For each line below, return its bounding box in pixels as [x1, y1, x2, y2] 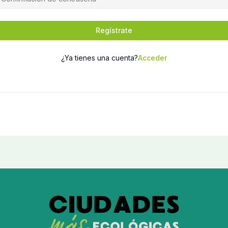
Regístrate [96, 25, 132, 35]
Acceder [138, 53, 167, 62]
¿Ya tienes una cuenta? [61, 53, 138, 62]
